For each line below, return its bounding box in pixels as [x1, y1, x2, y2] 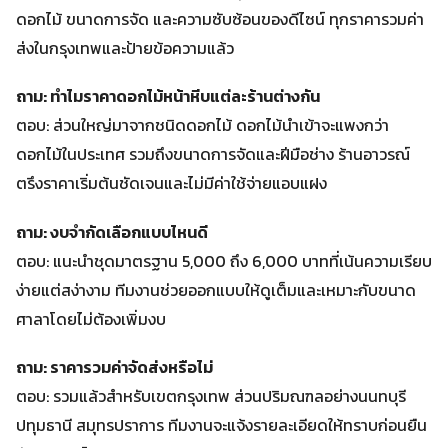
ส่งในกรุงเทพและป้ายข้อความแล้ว [16, 36, 234, 61]
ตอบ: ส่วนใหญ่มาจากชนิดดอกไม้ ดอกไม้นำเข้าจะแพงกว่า [16, 113, 389, 138]
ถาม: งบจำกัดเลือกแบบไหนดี [16, 219, 208, 244]
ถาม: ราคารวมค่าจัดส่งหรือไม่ [16, 354, 213, 379]
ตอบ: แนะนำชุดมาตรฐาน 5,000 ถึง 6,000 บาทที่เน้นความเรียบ [16, 248, 432, 273]
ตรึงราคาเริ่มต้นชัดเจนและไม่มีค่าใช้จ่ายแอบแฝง [16, 171, 327, 196]
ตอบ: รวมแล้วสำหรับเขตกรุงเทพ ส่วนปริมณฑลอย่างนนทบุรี [16, 383, 406, 408]
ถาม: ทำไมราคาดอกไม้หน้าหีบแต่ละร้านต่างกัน [16, 84, 320, 109]
